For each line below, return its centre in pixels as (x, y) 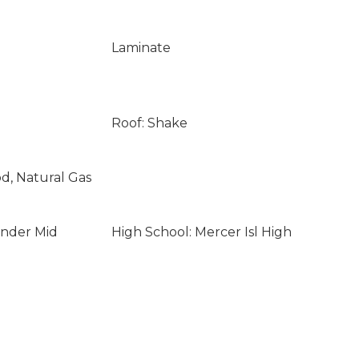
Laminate (141, 48)
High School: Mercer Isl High (201, 232)
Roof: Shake (149, 123)
